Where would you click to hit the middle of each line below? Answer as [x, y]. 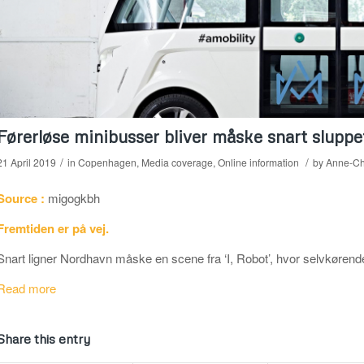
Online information [258, 162]
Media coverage [177, 162]
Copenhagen [107, 162]
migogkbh [72, 198]
